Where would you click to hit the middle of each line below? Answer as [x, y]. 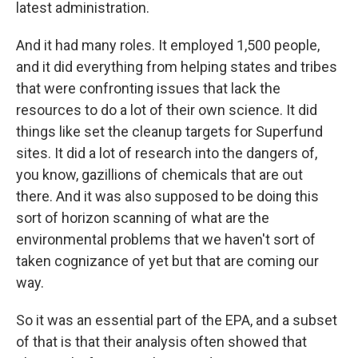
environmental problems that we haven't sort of [166, 239]
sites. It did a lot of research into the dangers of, [167, 153]
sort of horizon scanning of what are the [143, 218]
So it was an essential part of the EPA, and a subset [177, 320]
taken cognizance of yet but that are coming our [167, 261]
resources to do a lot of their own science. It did [167, 110]
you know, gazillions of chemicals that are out [159, 175]
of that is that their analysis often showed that [161, 342]
